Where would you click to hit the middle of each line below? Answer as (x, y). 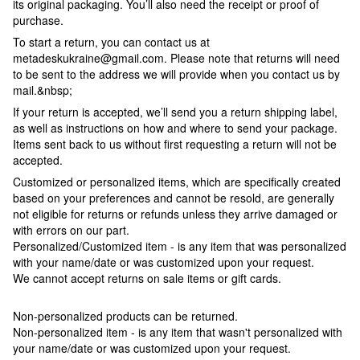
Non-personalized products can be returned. (125, 316)
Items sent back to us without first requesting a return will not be (175, 144)
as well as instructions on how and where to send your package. (175, 128)
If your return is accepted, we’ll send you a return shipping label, (175, 112)
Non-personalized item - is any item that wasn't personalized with (178, 332)
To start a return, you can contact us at (111, 42)
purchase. (38, 20)
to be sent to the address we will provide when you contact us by (176, 74)
